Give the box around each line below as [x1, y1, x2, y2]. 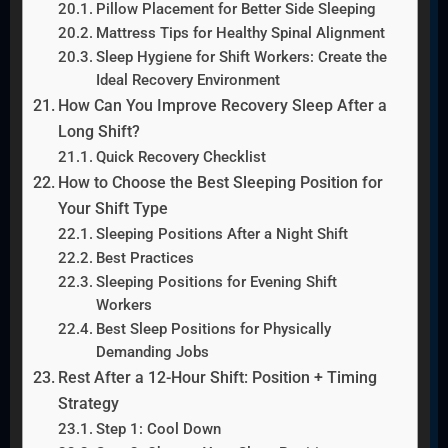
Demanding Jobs [96, 342, 210, 361]
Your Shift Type [58, 198, 168, 218]
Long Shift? [58, 121, 140, 141]
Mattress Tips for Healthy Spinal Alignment [96, 23, 386, 42]
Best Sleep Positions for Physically [96, 319, 332, 338]
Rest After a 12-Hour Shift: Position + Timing [58, 367, 377, 387]
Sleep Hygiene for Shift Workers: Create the [96, 47, 388, 66]
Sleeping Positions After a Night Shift [96, 224, 349, 243]
